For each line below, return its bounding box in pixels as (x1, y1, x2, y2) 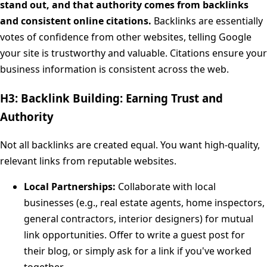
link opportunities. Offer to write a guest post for (24, 228, 245, 241)
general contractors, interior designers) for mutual (24, 212, 253, 225)
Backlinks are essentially (151, 14, 263, 28)
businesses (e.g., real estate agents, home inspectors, (24, 195, 265, 209)
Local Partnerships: (24, 179, 116, 193)
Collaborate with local (116, 179, 216, 193)
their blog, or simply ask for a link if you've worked (24, 244, 252, 257)
